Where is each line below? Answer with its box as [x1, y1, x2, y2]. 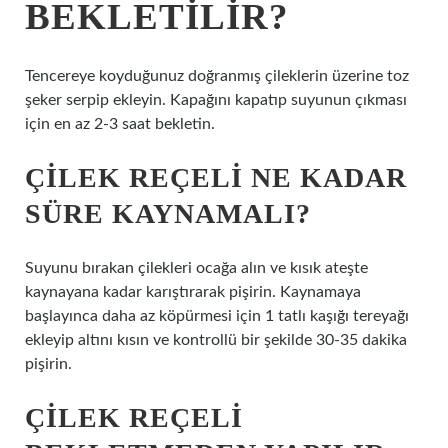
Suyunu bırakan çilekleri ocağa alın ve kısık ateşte [25, 260, 368, 276]
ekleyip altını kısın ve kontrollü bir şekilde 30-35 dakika [25, 332, 407, 348]
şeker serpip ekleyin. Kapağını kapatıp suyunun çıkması [25, 92, 407, 108]
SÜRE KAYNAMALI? [25, 198, 311, 229]
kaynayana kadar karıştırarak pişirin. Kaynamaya [25, 284, 361, 300]
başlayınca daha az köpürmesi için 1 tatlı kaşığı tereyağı [25, 308, 409, 324]
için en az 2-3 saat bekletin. [25, 116, 215, 132]
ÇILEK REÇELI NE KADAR [25, 162, 407, 193]
